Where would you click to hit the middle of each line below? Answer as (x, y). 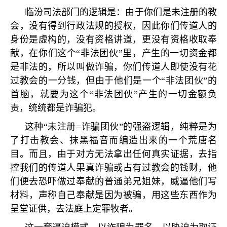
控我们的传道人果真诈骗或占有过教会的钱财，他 (113, 168)
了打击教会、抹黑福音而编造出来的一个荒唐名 (113, 140)
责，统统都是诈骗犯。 (56, 108)
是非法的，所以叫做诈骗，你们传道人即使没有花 (113, 67)
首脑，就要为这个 (50, 94)
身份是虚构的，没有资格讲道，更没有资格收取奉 (113, 40)
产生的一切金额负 (177, 94)
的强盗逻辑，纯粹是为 (170, 127)
